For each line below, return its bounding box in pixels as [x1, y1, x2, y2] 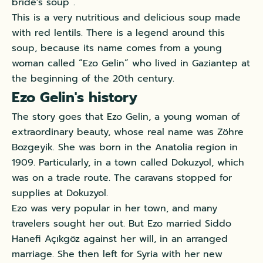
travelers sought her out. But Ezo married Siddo [12, 217, 231, 231]
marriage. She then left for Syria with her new [12, 247, 222, 262]
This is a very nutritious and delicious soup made [12, 11, 241, 25]
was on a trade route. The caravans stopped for [12, 171, 232, 186]
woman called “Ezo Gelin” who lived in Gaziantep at [12, 56, 250, 71]
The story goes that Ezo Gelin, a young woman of [12, 110, 240, 124]
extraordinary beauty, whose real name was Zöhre [12, 125, 244, 140]
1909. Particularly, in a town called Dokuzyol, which [12, 156, 244, 170]
